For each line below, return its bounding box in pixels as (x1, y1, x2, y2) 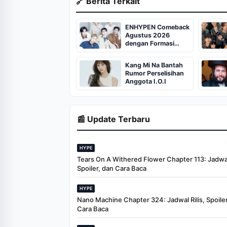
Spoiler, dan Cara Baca (77, 164, 146, 173)
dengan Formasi (125, 40, 174, 48)
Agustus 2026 (125, 31, 170, 40)
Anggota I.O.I (125, 78, 166, 86)
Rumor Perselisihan (125, 69, 184, 78)
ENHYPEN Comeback (125, 23, 190, 31)
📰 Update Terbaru (77, 114, 150, 125)
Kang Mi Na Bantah (125, 61, 183, 69)
